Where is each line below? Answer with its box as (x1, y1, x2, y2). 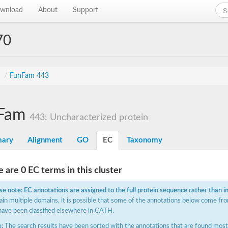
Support (73, 7, 99, 14)
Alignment (27, 136, 63, 144)
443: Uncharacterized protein (30, 113, 148, 122)
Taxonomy (127, 136, 162, 144)
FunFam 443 (10, 72, 49, 79)
